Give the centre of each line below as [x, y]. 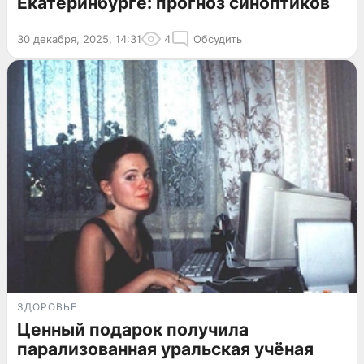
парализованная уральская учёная [165, 349]
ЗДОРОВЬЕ [47, 307]
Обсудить [218, 39]
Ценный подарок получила [133, 330]
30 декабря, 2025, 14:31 [79, 39]
